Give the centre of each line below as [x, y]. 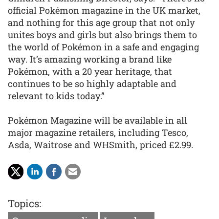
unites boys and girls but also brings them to [102, 34]
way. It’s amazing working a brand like [90, 59]
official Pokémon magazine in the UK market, [104, 10]
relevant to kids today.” [56, 96]
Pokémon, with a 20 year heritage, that [90, 71]
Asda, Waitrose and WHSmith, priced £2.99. [100, 145]
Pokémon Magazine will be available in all [98, 120]
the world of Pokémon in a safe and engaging [103, 47]
